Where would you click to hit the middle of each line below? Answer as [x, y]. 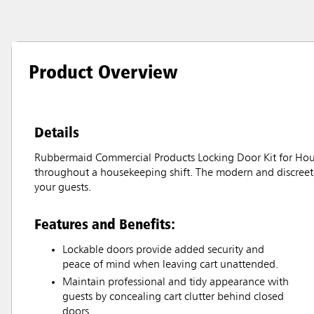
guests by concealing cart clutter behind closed [173, 297]
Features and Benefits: [105, 223]
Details [57, 131]
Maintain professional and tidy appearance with [176, 282]
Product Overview [103, 71]
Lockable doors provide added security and [163, 250]
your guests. [63, 187]
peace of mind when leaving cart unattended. [170, 265]
